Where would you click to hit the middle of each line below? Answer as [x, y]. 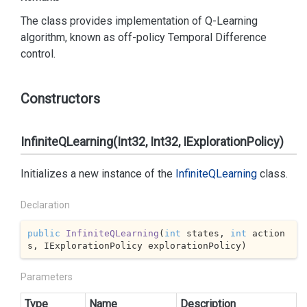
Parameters [47, 277]
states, [205, 233]
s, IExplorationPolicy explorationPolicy [134, 245]
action [266, 233]
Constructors [60, 99]
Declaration [45, 205]
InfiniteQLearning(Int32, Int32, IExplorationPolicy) [152, 142]
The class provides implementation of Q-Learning [139, 21]
